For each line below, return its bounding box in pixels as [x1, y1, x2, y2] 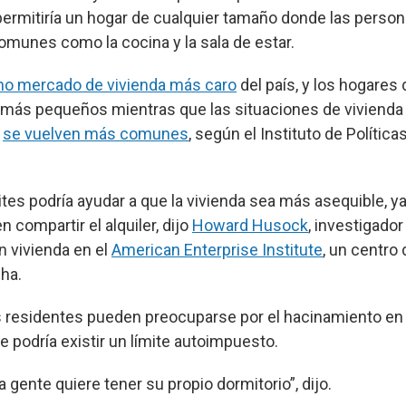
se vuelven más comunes [3, 123, 188, 143]
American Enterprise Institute [111, 239, 323, 259]
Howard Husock [192, 215, 308, 235]
